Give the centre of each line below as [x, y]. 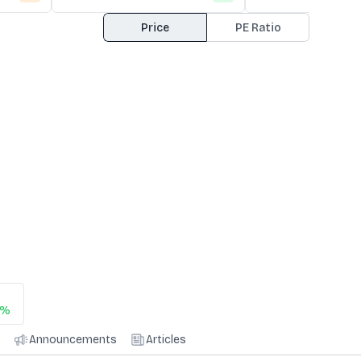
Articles [166, 340]
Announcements [73, 340]
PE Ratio [258, 27]
